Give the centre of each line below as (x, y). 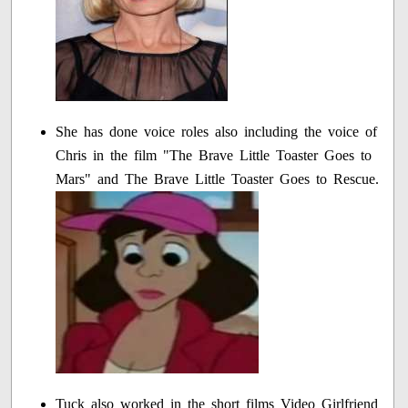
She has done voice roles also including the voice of (217, 131)
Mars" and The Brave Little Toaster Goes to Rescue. (218, 178)
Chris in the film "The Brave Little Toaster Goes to (214, 155)
